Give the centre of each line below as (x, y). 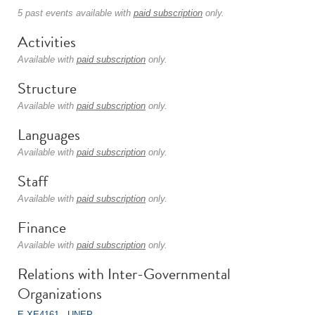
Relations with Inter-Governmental (124, 274)
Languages (49, 135)
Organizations (60, 294)
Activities (47, 42)
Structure (47, 88)
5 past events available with (76, 13)
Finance (42, 227)
